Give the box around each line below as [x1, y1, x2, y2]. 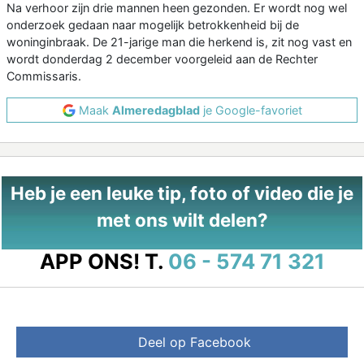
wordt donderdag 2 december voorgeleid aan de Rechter [6, 52, 318, 67]
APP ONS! [39, 249, 140, 275]
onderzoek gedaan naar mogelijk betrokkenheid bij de [6, 18, 299, 32]
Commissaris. [6, 69, 81, 84]
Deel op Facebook [137, 334, 251, 351]
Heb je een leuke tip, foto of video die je [11, 182, 353, 205]
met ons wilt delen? [96, 209, 268, 232]
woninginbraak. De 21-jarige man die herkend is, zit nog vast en [6, 35, 352, 50]
